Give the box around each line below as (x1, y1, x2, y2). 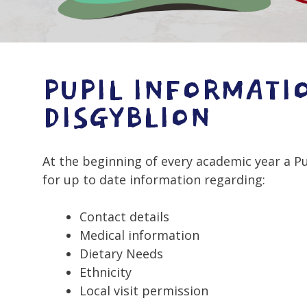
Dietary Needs (79, 245, 163, 262)
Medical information (79, 227, 199, 244)
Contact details (79, 208, 169, 225)
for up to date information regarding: (42, 171, 265, 188)
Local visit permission (79, 282, 208, 299)
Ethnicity (79, 264, 132, 281)
